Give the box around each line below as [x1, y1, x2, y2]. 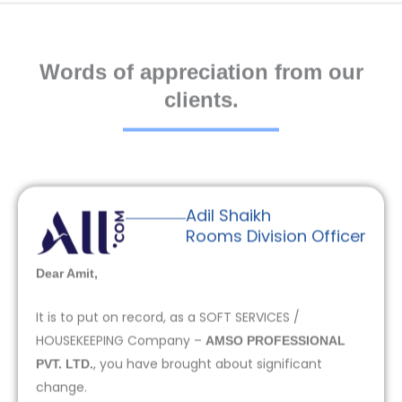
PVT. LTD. [36, 355, 93, 371]
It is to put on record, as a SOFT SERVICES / [36, 307, 300, 326]
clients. [163, 87, 239, 112]
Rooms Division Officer [186, 224, 366, 248]
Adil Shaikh [186, 204, 271, 227]
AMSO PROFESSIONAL [205, 332, 345, 347]
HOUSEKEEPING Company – [36, 330, 205, 349]
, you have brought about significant [93, 354, 322, 372]
